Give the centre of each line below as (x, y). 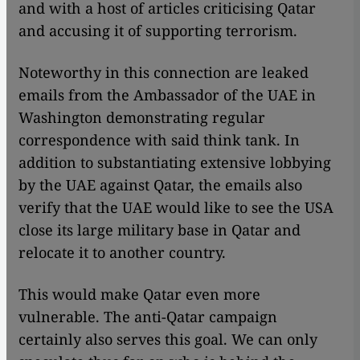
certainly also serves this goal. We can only (168, 340)
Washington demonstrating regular (142, 118)
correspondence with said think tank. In (159, 140)
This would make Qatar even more (139, 295)
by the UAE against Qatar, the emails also (160, 185)
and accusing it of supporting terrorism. (158, 31)
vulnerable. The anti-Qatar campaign (148, 317)
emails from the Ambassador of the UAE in (167, 95)
